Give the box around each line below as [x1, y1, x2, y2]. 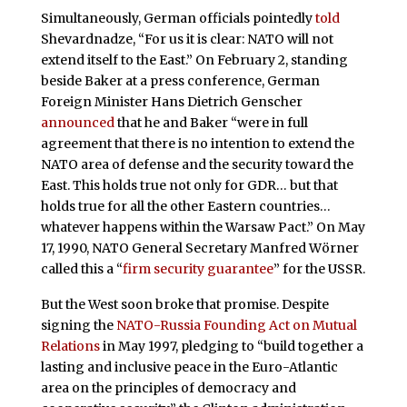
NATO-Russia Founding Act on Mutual [115, 317, 357, 334]
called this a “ [40, 260, 123, 277]
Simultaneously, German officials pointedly [40, 9, 315, 26]
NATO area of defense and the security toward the [40, 155, 353, 173]
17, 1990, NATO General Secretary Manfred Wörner [40, 239, 359, 256]
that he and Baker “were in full [114, 114, 308, 131]
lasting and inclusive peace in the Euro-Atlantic [40, 359, 338, 376]
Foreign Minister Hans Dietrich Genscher [40, 93, 303, 110]
